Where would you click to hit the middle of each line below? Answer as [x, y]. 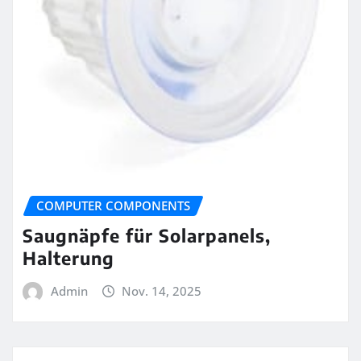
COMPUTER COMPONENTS [113, 206]
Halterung [68, 257]
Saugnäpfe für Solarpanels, [147, 235]
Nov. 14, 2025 [162, 290]
